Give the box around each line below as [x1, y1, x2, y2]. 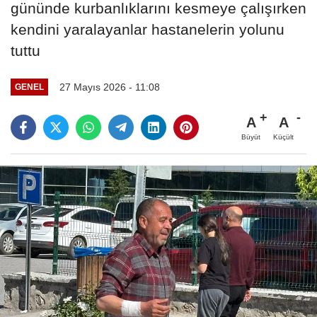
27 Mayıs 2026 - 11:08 [59, 81, 160, 93]
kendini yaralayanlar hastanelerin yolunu [11, 21, 284, 38]
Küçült [273, 132, 294, 141]
